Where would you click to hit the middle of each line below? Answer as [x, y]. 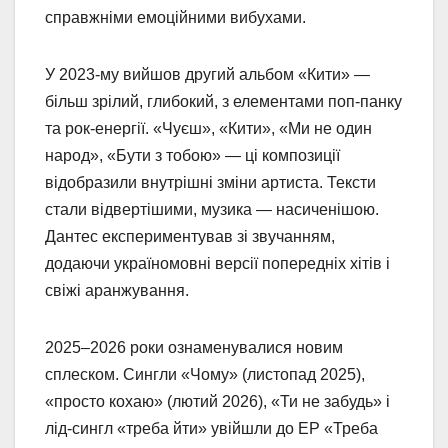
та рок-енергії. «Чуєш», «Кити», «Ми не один [208, 128]
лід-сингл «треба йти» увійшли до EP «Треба [211, 428]
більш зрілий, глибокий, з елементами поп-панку [223, 101]
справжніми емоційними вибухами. [175, 17]
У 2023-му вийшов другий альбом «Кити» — [207, 74]
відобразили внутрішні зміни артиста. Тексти [210, 182]
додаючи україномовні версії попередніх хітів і [217, 263]
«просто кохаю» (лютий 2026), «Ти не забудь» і [217, 401]
